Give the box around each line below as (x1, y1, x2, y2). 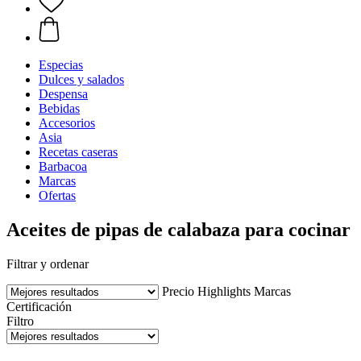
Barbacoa (39, 160, 87, 173)
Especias (39, 58, 83, 72)
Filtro (6, 313, 34, 328)
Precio (162, 284, 194, 298)
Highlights (197, 284, 251, 298)
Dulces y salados (39, 73, 124, 86)
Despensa (39, 87, 88, 101)
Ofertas (39, 189, 76, 202)
